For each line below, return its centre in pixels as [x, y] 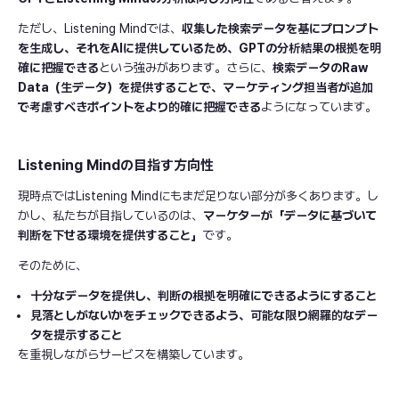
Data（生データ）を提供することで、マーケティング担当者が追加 [195, 88]
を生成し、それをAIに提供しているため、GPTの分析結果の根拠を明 [199, 49]
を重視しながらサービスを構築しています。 [134, 355]
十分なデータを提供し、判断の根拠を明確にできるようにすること [204, 296]
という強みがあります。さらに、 [186, 68]
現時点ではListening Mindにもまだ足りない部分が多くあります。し [198, 196]
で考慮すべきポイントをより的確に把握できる [139, 107]
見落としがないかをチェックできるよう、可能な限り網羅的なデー [204, 316]
